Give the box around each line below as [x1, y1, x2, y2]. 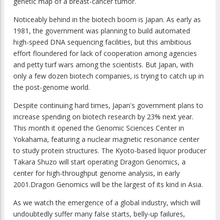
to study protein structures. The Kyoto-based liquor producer [13, 146, 206, 156]
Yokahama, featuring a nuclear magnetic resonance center [13, 135, 199, 144]
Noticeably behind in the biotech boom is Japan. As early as [13, 15, 201, 25]
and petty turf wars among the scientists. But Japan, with [13, 60, 193, 70]
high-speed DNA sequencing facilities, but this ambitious [13, 37, 192, 47]
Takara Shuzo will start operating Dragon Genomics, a [13, 157, 186, 167]
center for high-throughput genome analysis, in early [13, 168, 180, 178]
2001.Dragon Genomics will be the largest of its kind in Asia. [13, 180, 203, 190]
